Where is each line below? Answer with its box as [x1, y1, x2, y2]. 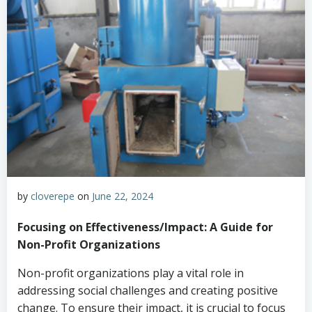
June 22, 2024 [92, 189, 153, 203]
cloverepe [31, 189, 75, 203]
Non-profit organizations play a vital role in [17, 265, 244, 281]
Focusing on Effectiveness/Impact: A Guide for [17, 219, 273, 235]
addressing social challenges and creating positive [17, 283, 278, 298]
